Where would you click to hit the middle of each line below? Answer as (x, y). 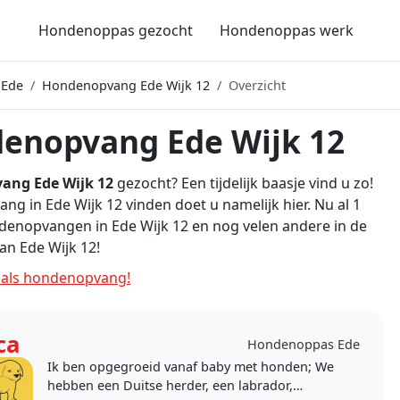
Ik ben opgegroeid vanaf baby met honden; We (191, 367)
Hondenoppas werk (286, 30)
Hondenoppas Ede (303, 344)
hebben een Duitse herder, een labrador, (171, 385)
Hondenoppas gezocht (115, 30)
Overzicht (257, 85)
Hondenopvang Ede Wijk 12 (126, 85)
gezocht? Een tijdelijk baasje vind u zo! (243, 183)
